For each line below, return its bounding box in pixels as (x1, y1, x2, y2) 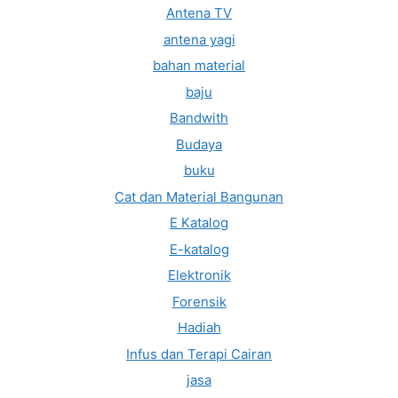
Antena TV (166, 4, 232, 22)
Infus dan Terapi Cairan (126, 345, 272, 362)
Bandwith (170, 109, 228, 127)
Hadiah (177, 319, 221, 337)
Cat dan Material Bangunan (115, 187, 283, 205)
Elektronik (167, 267, 231, 284)
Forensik (171, 292, 227, 310)
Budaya (176, 135, 222, 153)
